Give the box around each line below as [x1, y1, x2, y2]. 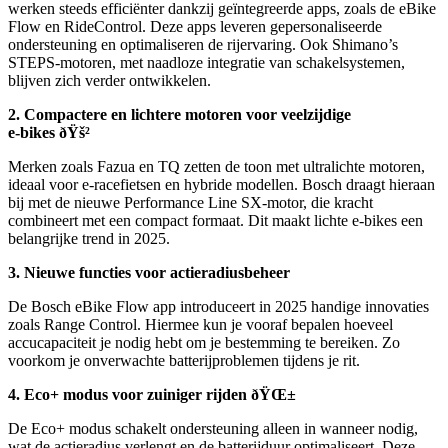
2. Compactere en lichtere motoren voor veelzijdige [8, 105, 351, 123]
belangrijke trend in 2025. [8, 229, 170, 247]
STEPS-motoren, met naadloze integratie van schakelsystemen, [8, 53, 405, 71]
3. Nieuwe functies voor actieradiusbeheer [8, 263, 294, 281]
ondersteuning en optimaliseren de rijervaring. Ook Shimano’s [8, 35, 398, 53]
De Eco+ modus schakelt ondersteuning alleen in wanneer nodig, [8, 419, 418, 437]
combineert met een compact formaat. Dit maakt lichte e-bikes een [8, 211, 423, 229]
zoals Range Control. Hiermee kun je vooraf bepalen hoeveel [8, 315, 393, 333]
